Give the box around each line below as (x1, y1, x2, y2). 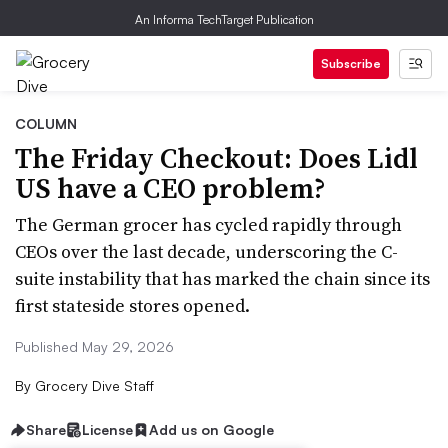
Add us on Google (149, 421, 274, 438)
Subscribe (321, 56, 381, 71)
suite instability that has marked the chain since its (15, 266, 430, 291)
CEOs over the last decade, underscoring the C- (15, 239, 398, 264)
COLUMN (15, 115, 77, 132)
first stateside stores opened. (15, 293, 250, 318)
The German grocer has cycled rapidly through (15, 212, 402, 237)
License (82, 421, 133, 438)
